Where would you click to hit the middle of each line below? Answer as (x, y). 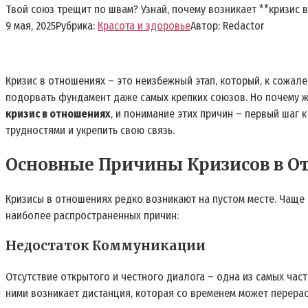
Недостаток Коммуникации (106, 246)
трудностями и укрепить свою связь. (90, 130)
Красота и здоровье (144, 25)
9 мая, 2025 (31, 25)
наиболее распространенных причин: (92, 215)
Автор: (205, 25)
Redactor (243, 25)
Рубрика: (75, 25)
